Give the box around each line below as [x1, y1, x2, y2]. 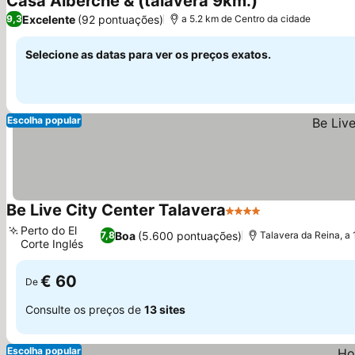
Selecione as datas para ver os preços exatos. [25, 48, 271, 61]
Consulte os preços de [25, 302, 144, 316]
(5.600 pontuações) [138, 228, 242, 242]
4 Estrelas [225, 211, 284, 227]
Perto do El [21, 223, 77, 237]
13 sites [144, 302, 185, 316]
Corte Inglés [21, 237, 83, 250]
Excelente [22, 12, 75, 26]
